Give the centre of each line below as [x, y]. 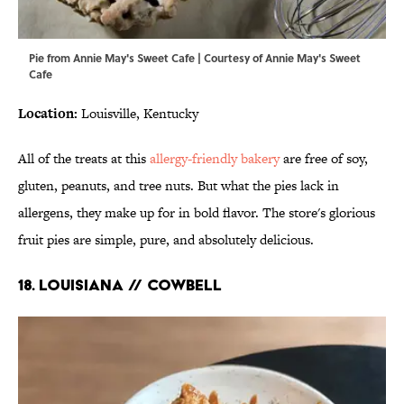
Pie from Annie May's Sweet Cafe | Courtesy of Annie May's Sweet [195, 58]
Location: [48, 114]
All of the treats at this [84, 159]
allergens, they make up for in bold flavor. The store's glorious [197, 213]
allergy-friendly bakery [215, 159]
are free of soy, [324, 159]
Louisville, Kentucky [138, 114]
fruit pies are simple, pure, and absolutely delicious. [166, 240]
